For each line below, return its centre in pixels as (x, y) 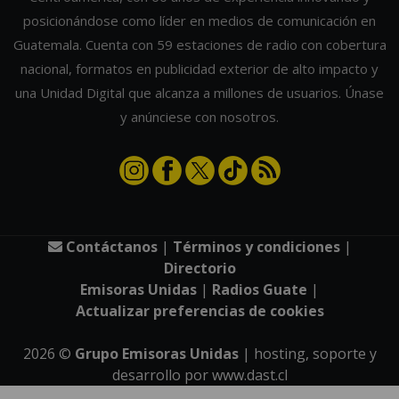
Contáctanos (110, 246)
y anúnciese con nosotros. (199, 116)
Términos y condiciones (256, 246)
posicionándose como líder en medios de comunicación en (199, 20)
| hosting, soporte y (307, 353)
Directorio (199, 268)
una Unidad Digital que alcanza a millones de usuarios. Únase (199, 92)
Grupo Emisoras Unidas (156, 353)
